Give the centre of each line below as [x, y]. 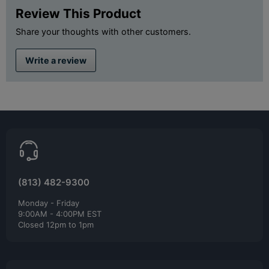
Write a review [56, 60]
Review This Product [78, 13]
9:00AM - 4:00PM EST [60, 213]
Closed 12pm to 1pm [56, 224]
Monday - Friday [49, 203]
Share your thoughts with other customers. [103, 31]
